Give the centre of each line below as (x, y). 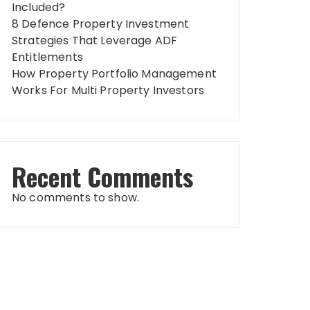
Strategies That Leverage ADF (95, 40)
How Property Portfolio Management (114, 74)
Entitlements (47, 57)
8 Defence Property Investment (101, 24)
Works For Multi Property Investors (108, 90)
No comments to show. (75, 198)
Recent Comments (102, 176)
